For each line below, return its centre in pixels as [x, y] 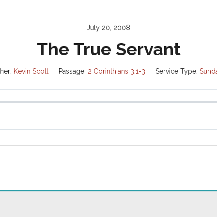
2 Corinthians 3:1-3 [116, 71]
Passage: [72, 71]
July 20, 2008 [108, 27]
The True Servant [108, 49]
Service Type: [176, 71]
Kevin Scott [31, 71]
